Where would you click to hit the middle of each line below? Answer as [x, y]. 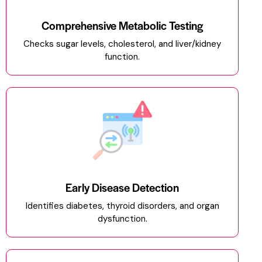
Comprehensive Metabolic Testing [122, 25]
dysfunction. [122, 219]
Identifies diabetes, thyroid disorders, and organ [122, 206]
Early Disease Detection [122, 188]
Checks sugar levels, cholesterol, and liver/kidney [122, 44]
